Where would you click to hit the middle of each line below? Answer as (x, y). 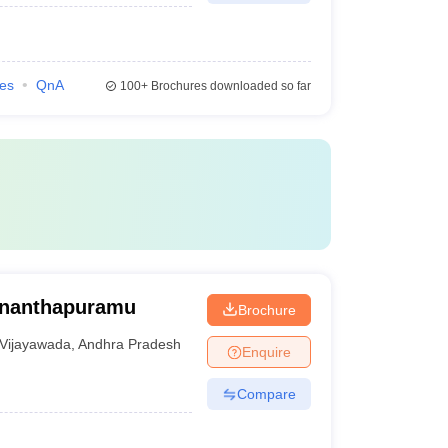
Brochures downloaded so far (229, 86)
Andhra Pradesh (130, 343)
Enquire (266, 351)
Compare (266, 393)
